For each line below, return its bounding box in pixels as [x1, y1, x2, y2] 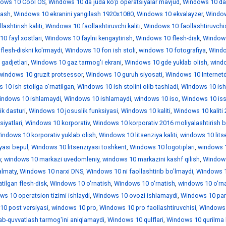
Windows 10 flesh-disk [136, 34, 200, 42]
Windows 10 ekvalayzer [137, 10, 203, 18]
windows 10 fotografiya [139, 46, 206, 54]
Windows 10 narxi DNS [20, 167, 83, 176]
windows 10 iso [134, 95, 179, 103]
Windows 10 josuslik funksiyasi [29, 107, 118, 115]
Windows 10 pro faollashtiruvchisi [99, 204, 196, 212]
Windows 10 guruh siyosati [86, 71, 162, 79]
